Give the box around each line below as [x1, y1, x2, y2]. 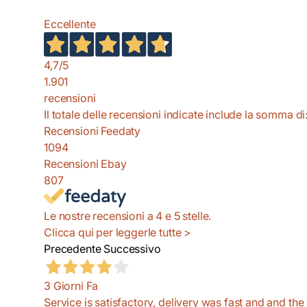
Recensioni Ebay [44, 157, 127, 171]
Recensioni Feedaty [44, 124, 141, 138]
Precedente [44, 242, 101, 256]
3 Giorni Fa [44, 279, 99, 293]
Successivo [103, 242, 161, 256]
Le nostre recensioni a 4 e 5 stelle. [44, 209, 212, 223]
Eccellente [44, 16, 96, 31]
